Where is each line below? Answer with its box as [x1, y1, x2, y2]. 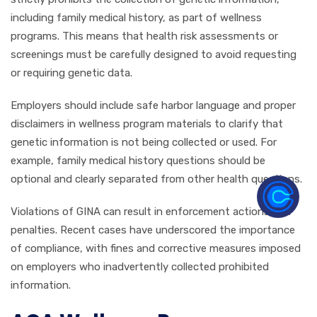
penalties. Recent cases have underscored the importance [11, 224, 295, 236]
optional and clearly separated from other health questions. [11, 173, 302, 185]
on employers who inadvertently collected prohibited [11, 260, 269, 273]
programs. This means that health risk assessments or [11, 30, 278, 42]
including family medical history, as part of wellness [11, 11, 262, 24]
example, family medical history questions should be [11, 154, 265, 167]
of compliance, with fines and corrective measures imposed [11, 242, 301, 255]
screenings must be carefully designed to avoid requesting [11, 48, 296, 61]
